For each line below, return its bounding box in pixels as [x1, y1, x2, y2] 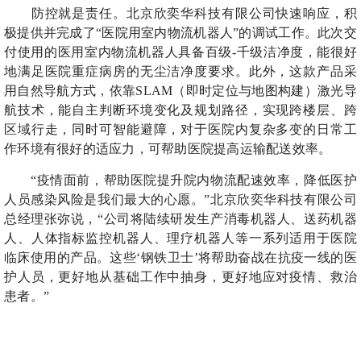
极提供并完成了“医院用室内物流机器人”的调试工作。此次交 [4, 26, 357, 39]
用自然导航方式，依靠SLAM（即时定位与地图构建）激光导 [4, 84, 357, 98]
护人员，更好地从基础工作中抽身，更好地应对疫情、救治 [4, 270, 357, 284]
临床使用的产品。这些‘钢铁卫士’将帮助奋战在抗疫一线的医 [4, 251, 357, 264]
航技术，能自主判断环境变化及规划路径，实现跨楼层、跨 [4, 103, 357, 117]
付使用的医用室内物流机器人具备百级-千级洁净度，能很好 [4, 45, 357, 59]
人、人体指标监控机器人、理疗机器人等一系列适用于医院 [4, 231, 357, 245]
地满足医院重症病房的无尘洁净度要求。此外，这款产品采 [4, 64, 357, 78]
